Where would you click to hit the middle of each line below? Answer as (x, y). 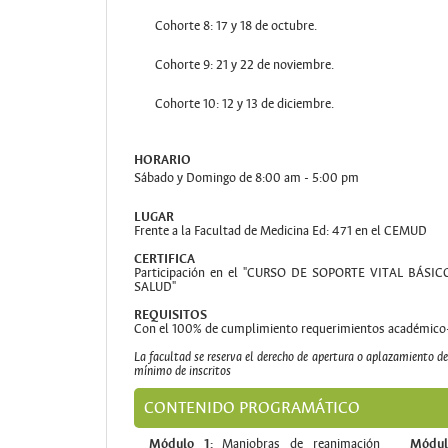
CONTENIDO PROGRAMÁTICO (251, 407)
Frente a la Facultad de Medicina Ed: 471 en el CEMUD (280, 231)
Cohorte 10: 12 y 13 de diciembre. (244, 104)
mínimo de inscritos (182, 371)
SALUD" (154, 287)
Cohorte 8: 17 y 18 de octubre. (235, 26)
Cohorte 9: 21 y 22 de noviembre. (244, 65)
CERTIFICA (164, 259)
